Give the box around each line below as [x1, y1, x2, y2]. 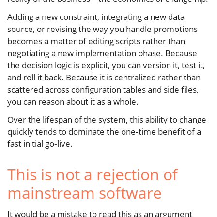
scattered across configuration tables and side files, [7, 84, 199, 95]
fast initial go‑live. [7, 138, 73, 150]
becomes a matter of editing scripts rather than [7, 35, 185, 47]
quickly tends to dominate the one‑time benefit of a [7, 126, 201, 138]
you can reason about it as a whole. [7, 96, 139, 108]
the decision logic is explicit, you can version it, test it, [7, 60, 205, 71]
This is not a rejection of [7, 164, 178, 185]
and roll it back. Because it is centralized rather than [7, 72, 201, 83]
